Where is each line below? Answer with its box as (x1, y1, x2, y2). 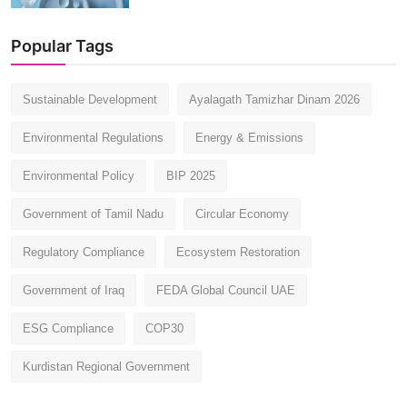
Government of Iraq (23, 283, 124, 297)
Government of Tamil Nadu (23, 206, 164, 221)
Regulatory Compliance (23, 244, 144, 259)
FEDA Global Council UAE (156, 283, 295, 297)
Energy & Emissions (195, 130, 303, 144)
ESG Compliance (23, 321, 114, 335)
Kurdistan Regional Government (23, 359, 190, 373)
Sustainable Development (23, 92, 157, 106)
